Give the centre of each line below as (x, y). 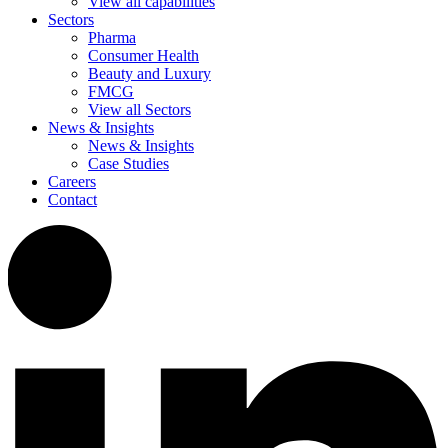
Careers (72, 182)
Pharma (112, 38)
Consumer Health (143, 56)
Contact (72, 200)
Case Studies (128, 164)
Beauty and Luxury (149, 74)
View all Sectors (139, 110)
